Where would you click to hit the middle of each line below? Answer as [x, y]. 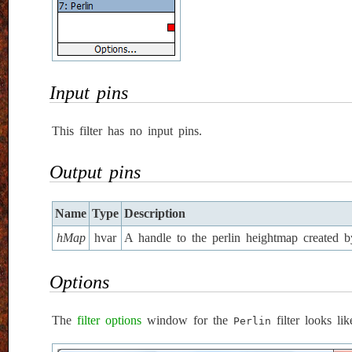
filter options [109, 321]
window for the [187, 321]
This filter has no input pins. [127, 131]
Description [155, 214]
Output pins [95, 172]
